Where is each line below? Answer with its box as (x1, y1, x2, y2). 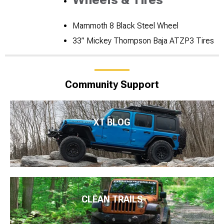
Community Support (65, 78, 159, 90)
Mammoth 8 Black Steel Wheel (72, 20, 178, 30)
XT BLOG (93, 117, 130, 128)
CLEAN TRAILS (81, 193, 142, 204)
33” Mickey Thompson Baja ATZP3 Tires (72, 35, 214, 45)
